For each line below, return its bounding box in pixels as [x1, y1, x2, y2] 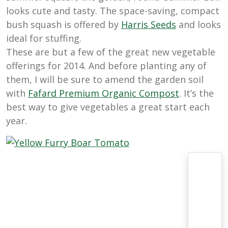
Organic [102, 87, 139, 100]
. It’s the [179, 87, 214, 100]
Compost [139, 87, 179, 100]
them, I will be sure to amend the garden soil [6, 73, 204, 86]
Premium [59, 87, 102, 100]
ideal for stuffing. [6, 32, 81, 45]
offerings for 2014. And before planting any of [6, 60, 207, 72]
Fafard [28, 87, 59, 100]
